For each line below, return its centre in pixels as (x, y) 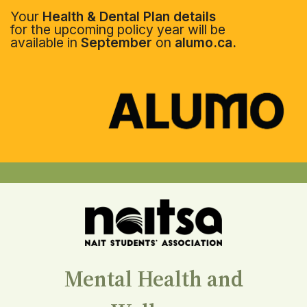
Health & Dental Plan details (129, 16)
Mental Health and (153, 279)
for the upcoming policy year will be (118, 29)
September (116, 42)
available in (46, 42)
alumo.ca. (206, 42)
